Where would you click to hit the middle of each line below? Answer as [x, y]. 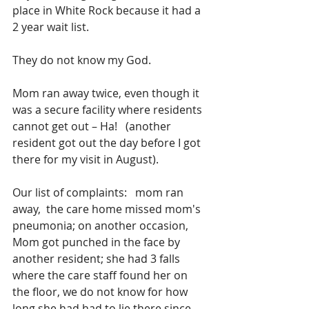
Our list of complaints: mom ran [99, 192]
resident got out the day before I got [108, 142]
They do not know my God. [82, 60]
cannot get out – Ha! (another [93, 126]
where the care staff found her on [101, 275]
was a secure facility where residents [109, 109]
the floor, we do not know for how [101, 291]
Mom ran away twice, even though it [107, 93]
